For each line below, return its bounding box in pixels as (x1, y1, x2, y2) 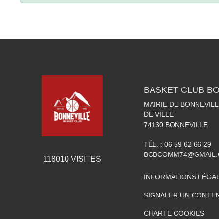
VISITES (68, 154, 101, 163)
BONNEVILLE (165, 120, 208, 129)
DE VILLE (144, 110, 174, 118)
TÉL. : (144, 140, 164, 148)
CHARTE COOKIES (144, 209, 204, 217)
